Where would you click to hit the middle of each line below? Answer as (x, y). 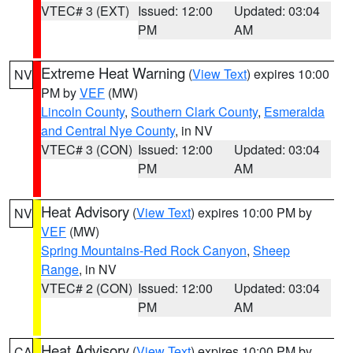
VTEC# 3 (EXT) (85, 11)
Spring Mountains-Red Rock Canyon (144, 250)
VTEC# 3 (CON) (87, 149)
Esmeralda (294, 111)
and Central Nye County (108, 130)
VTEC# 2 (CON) (87, 288)
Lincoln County (83, 111)
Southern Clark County (194, 111)
